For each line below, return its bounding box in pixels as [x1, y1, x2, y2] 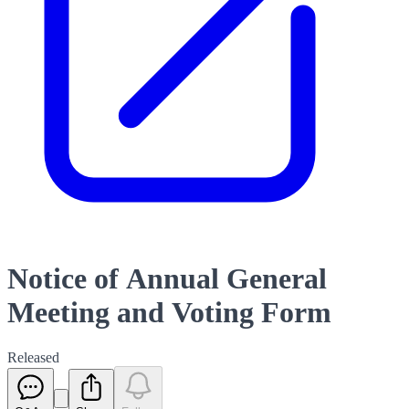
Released [7, 349, 59, 365]
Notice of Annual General [7, 262, 327, 296]
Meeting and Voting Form [7, 296, 331, 330]
